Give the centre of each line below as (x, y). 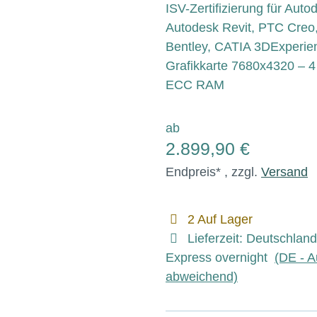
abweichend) (202, 277)
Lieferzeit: (217, 238)
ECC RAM (195, 85)
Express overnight (220, 258)
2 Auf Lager (220, 219)
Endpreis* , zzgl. (213, 172)
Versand (284, 172)
